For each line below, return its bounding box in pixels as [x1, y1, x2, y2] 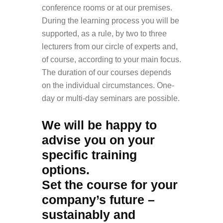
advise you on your [42, 133, 155, 147]
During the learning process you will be [42, 16, 179, 25]
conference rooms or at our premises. [42, 3, 172, 12]
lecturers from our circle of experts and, [42, 42, 178, 51]
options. [42, 163, 90, 177]
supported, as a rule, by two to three [42, 29, 167, 38]
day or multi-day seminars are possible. [42, 94, 180, 103]
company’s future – [42, 193, 155, 207]
